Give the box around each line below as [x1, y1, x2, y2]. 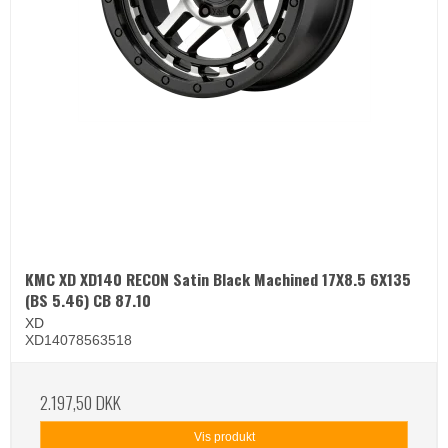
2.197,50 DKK [40, 388, 121, 415]
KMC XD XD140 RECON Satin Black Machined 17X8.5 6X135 [25, 266, 411, 291]
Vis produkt [193, 429, 255, 444]
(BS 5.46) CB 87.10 [25, 287, 151, 312]
